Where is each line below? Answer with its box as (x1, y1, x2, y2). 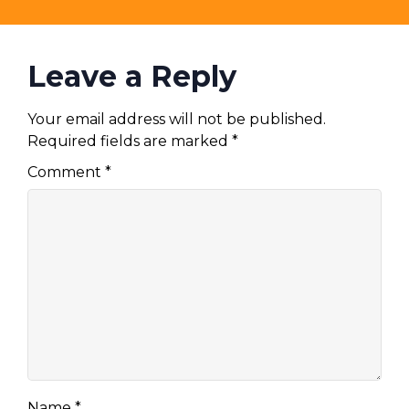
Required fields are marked (27, 131, 232, 150)
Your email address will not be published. (27, 110, 326, 128)
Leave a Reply (27, 58, 236, 94)
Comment (27, 163, 105, 182)
